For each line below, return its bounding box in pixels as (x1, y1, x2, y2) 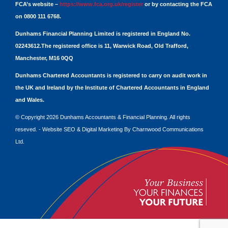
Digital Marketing (82, 126, 123, 132)
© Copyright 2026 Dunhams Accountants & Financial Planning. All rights (15, 114, 190, 120)
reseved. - (15, 126, 42, 132)
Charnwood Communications (132, 126, 204, 132)
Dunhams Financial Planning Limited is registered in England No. (15, 31, 190, 37)
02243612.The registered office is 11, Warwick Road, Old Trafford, (15, 43, 188, 49)
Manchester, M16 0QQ (15, 55, 73, 61)
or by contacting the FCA (143, 1, 212, 7)
